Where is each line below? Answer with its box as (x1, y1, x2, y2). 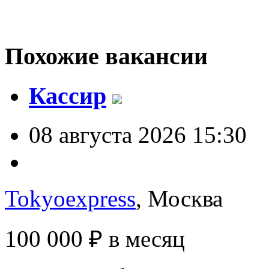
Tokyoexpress (5, 185, 136, 211)
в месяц (109, 225, 185, 252)
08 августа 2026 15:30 (29, 121, 247, 148)
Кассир (29, 82, 106, 110)
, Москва (136, 185, 223, 211)
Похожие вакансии (5, 43, 208, 70)
